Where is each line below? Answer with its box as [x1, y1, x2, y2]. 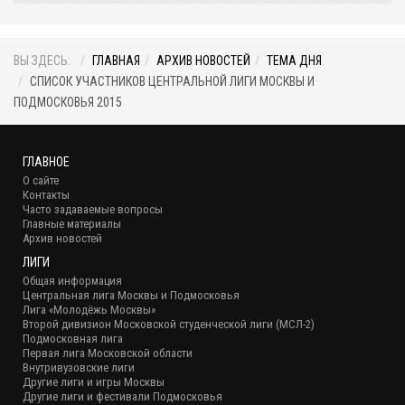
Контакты [23, 188, 70, 202]
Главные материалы [23, 217, 121, 231]
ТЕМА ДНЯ [267, 53, 322, 69]
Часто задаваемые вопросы [23, 202, 163, 217]
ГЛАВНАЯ [92, 53, 140, 69]
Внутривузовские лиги [23, 361, 135, 375]
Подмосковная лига [23, 332, 123, 346]
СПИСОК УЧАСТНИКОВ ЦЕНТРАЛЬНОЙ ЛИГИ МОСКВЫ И [30, 74, 315, 89]
